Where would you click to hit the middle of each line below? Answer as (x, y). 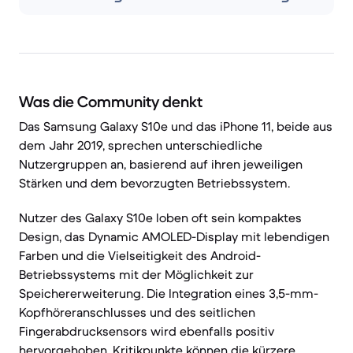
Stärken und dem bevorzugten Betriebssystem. (154, 183)
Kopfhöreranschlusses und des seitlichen (137, 312)
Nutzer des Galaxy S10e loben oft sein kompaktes (160, 217)
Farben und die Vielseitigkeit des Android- (140, 255)
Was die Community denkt (111, 102)
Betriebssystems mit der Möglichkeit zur (136, 274)
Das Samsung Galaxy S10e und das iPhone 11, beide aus (176, 126)
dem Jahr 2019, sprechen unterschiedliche (141, 145)
